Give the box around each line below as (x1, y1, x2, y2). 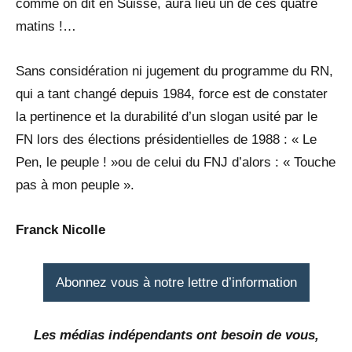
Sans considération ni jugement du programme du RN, (16, 64, 333, 79)
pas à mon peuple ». (16, 178, 134, 193)
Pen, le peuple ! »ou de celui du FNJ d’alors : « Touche (16, 155, 335, 170)
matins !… (16, 19, 76, 35)
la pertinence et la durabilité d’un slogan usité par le (16, 109, 317, 125)
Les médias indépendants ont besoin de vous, (33, 327, 319, 343)
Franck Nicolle (16, 222, 105, 238)
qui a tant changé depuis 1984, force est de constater (16, 86, 328, 102)
